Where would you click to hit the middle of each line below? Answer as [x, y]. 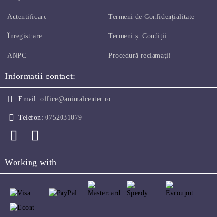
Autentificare [27, 17]
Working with [31, 163]
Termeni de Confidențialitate [152, 17]
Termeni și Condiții [138, 36]
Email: [29, 99]
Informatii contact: [40, 76]
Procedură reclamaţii [140, 56]
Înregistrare [25, 36]
